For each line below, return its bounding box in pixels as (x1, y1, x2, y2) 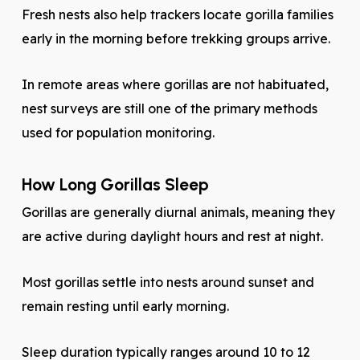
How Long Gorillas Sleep (21, 174, 209, 194)
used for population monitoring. (21, 125, 215, 141)
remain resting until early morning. (21, 298, 229, 314)
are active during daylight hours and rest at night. (21, 228, 323, 244)
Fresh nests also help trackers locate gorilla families (21, 6, 333, 22)
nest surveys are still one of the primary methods (21, 100, 317, 117)
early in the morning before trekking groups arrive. (21, 31, 330, 47)
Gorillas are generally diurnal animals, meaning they (21, 204, 335, 220)
